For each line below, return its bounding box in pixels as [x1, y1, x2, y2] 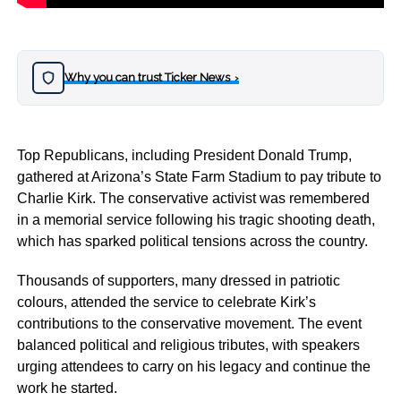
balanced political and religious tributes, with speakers [16, 337, 360, 353]
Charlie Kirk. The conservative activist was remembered [16, 191, 370, 206]
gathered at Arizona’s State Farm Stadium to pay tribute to [16, 169, 381, 184]
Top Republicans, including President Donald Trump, [16, 148, 352, 163]
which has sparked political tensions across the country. [16, 234, 368, 249]
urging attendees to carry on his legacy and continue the [16, 359, 371, 374]
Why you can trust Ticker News [64, 71, 233, 84]
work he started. [16, 380, 117, 396]
